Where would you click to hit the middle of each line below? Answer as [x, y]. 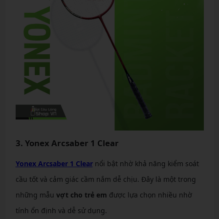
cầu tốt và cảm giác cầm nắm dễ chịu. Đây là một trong [106, 179]
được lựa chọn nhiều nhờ [149, 195]
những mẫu [36, 195]
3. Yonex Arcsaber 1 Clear [67, 143]
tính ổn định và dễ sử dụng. [61, 210]
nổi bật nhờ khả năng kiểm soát [146, 164]
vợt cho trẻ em [81, 195]
